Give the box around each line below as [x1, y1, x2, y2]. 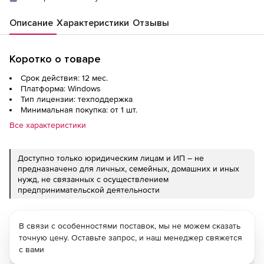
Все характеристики [9, 120, 86, 130]
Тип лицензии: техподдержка [21, 94, 133, 104]
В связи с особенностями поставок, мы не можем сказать [19, 220, 240, 230]
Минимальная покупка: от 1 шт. [21, 104, 137, 114]
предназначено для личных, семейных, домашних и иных [18, 163, 239, 173]
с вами [19, 244, 44, 254]
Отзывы [133, 16, 169, 29]
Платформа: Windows [21, 83, 101, 93]
